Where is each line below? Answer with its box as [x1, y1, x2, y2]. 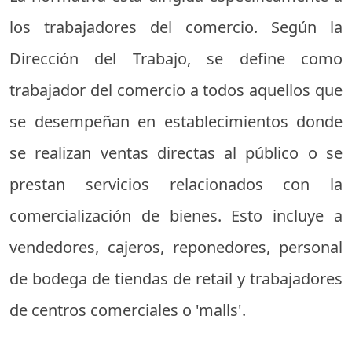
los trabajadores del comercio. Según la [9, 16, 343, 38]
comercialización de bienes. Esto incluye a [9, 204, 343, 226]
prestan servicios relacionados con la [9, 173, 343, 195]
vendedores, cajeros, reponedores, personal [9, 236, 343, 258]
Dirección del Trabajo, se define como [9, 47, 343, 69]
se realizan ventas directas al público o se [9, 141, 343, 163]
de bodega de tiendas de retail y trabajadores [9, 267, 343, 289]
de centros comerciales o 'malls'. [9, 299, 246, 321]
